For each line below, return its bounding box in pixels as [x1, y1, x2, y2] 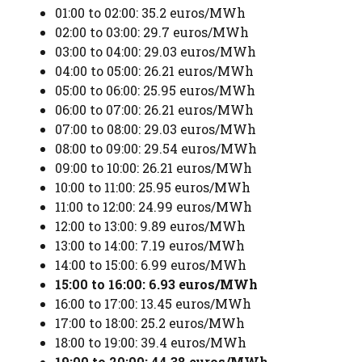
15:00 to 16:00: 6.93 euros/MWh [55, 276, 258, 293]
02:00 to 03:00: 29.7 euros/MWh [55, 23, 249, 41]
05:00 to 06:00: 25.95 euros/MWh [55, 82, 255, 99]
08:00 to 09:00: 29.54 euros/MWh [55, 140, 257, 158]
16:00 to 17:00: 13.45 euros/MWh [55, 295, 251, 313]
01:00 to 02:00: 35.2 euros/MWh [55, 4, 246, 22]
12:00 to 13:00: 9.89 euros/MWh [55, 217, 246, 235]
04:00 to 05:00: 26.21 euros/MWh [55, 62, 254, 80]
